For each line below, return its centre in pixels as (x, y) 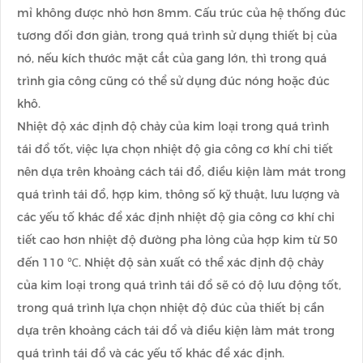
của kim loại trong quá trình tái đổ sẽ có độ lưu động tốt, (179, 286)
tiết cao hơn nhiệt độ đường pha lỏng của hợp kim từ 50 (177, 240)
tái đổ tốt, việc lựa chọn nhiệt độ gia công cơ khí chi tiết (175, 149)
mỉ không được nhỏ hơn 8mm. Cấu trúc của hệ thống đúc (181, 13)
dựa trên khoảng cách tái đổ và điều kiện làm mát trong (176, 331)
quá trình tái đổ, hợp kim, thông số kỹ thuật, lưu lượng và (178, 195)
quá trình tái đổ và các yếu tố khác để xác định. (151, 354)
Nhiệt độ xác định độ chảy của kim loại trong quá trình (173, 127)
